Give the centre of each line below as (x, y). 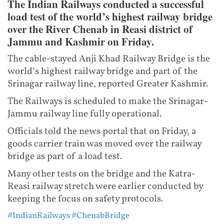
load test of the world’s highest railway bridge (110, 16)
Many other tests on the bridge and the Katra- (101, 174)
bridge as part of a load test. (65, 156)
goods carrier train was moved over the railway (104, 144)
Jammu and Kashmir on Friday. (81, 41)
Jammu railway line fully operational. (84, 114)
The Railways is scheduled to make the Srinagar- (108, 101)
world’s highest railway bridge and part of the (102, 71)
